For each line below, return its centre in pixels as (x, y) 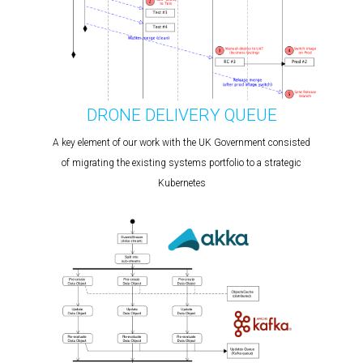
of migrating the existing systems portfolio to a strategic (181, 163)
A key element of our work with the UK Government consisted (181, 143)
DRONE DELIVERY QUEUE (181, 115)
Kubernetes (181, 184)
